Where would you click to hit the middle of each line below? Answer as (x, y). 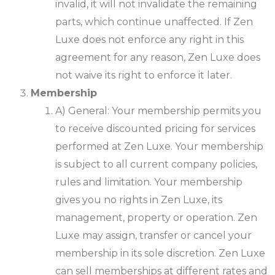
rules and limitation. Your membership (149, 182)
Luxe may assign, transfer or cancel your (153, 236)
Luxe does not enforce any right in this (149, 40)
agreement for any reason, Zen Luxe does (158, 58)
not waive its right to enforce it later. (144, 76)
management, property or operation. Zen (156, 218)
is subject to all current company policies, (156, 165)
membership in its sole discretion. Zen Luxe (160, 254)
